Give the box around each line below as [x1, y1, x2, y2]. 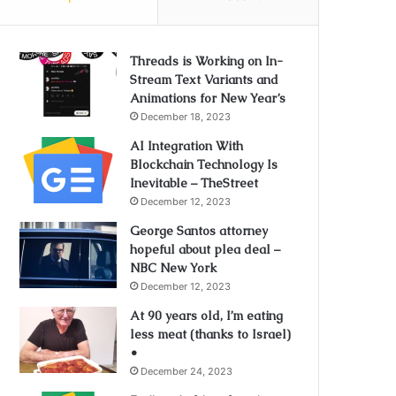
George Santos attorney [130, 223, 269, 239]
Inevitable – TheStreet [130, 175, 259, 191]
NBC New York [130, 260, 217, 276]
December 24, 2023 [141, 365, 233, 377]
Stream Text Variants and [130, 72, 279, 88]
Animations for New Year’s [130, 90, 286, 106]
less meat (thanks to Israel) [130, 326, 292, 342]
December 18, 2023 [141, 110, 232, 123]
